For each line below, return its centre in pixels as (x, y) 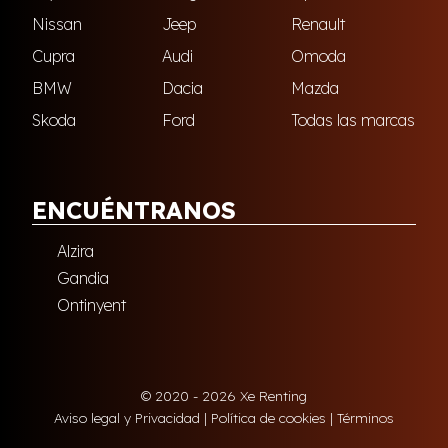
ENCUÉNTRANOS (134, 210)
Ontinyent (91, 305)
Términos (365, 418)
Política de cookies (268, 418)
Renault (318, 24)
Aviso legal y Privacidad (127, 418)
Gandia (83, 278)
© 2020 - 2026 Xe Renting (224, 396)
